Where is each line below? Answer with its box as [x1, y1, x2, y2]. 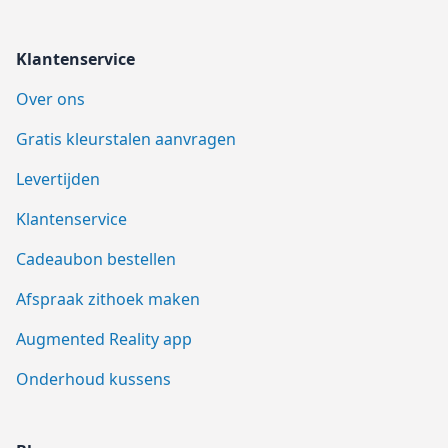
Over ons [16, 88, 85, 111]
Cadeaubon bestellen [16, 248, 176, 271]
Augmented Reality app [16, 328, 192, 351]
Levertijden [16, 168, 100, 191]
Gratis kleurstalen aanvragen [16, 128, 236, 151]
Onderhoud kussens [16, 368, 171, 391]
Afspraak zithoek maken [16, 288, 200, 311]
